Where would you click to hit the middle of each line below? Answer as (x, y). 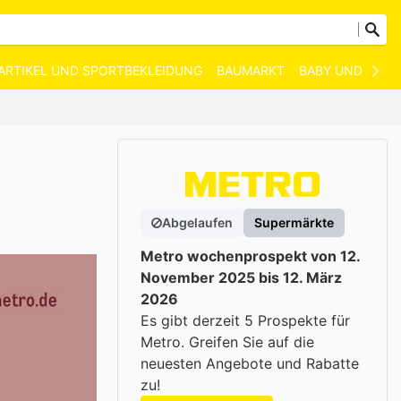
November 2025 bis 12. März (241, 277)
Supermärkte (294, 222)
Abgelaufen (197, 222)
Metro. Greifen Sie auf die (227, 342)
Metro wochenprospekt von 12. (250, 256)
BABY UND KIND (348, 70)
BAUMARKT (251, 70)
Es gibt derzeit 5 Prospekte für (245, 320)
